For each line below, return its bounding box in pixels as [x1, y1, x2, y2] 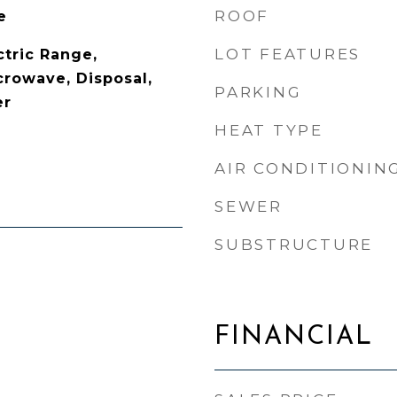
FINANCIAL [214, 324, 373, 350]
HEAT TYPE [214, 121, 323, 139]
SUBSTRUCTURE [214, 236, 373, 253]
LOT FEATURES [214, 45, 361, 63]
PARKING [214, 83, 302, 101]
